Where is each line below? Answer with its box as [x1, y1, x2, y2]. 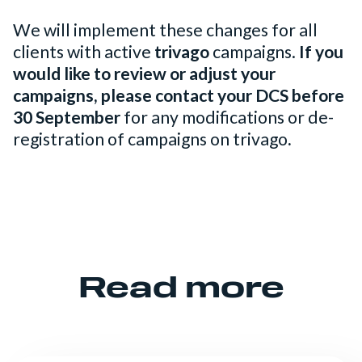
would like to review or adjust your [13, 63, 276, 85]
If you [299, 41, 343, 63]
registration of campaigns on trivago [13, 128, 288, 150]
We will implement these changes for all [13, 19, 318, 41]
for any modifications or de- [120, 107, 334, 128]
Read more [78, 275, 284, 305]
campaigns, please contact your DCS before [13, 85, 344, 107]
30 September [13, 107, 120, 128]
